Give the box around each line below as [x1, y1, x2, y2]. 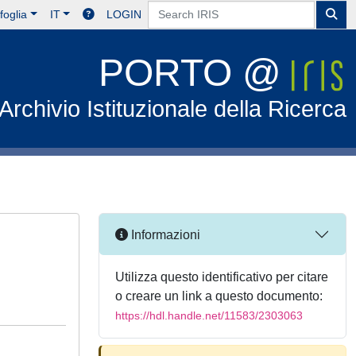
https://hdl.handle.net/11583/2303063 [115, 309, 303, 322]
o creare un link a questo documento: [115, 289, 323, 303]
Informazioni [128, 227, 200, 242]
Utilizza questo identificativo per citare [115, 270, 328, 284]
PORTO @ [99, 52, 292, 94]
